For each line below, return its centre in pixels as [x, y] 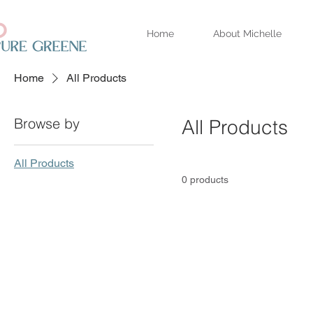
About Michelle [247, 34]
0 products [205, 179]
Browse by [47, 123]
